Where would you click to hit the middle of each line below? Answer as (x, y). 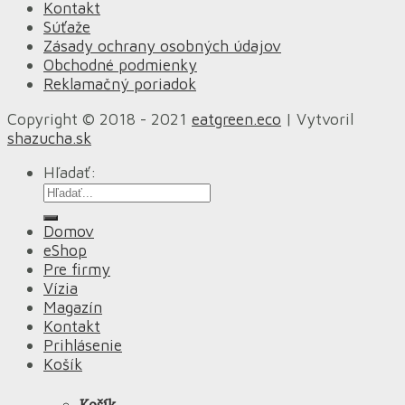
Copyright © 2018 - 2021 (99, 118)
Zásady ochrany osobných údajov (162, 46)
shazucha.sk (49, 137)
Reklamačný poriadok (120, 84)
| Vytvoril (317, 118)
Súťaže (67, 27)
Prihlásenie (83, 345)
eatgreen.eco (236, 118)
